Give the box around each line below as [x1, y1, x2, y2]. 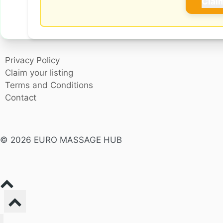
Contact [5, 93, 37, 103]
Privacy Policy [5, 55, 60, 66]
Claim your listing [5, 68, 74, 78]
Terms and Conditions [5, 80, 94, 91]
